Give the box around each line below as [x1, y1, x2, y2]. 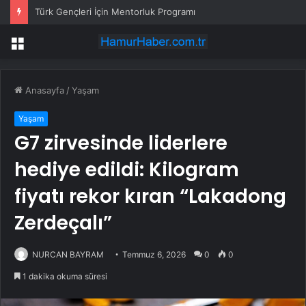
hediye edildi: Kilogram [14, 156, 239, 184]
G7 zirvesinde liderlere [14, 130, 227, 157]
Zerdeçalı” [14, 210, 112, 237]
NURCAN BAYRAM [32, 249, 104, 260]
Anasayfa [23, 85, 64, 96]
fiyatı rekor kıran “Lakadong [14, 183, 286, 210]
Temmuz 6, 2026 [122, 249, 186, 260]
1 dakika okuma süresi [20, 271, 107, 282]
